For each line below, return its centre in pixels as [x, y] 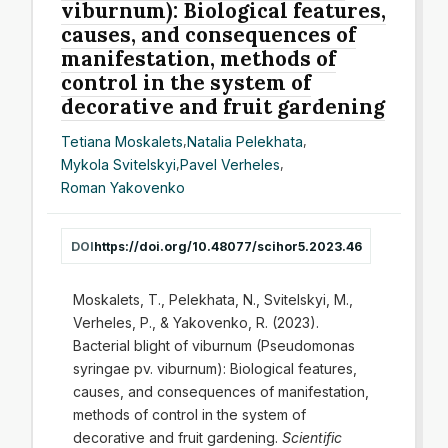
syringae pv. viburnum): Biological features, [214, 368]
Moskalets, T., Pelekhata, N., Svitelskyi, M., [212, 299]
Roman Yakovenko [123, 187]
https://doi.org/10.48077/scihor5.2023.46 [227, 246]
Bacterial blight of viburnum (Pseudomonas [213, 345]
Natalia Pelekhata [245, 141]
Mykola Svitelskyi [119, 164]
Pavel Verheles [230, 164]
